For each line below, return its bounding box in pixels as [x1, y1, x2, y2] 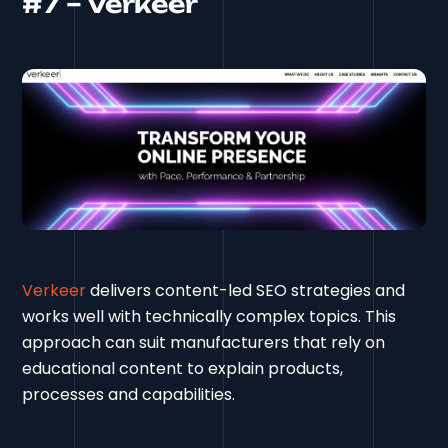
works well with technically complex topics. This [22, 305, 397, 329]
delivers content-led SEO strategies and [86, 279, 406, 303]
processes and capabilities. [22, 383, 236, 407]
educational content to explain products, [22, 357, 344, 381]
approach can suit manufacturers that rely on [22, 331, 386, 355]
